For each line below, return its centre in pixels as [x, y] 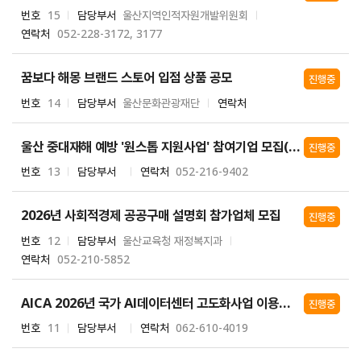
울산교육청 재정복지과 [173, 240]
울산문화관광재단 [162, 102]
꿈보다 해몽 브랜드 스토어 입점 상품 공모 [127, 77]
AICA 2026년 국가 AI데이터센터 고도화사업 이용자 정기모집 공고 [285, 303]
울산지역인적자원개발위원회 [186, 15]
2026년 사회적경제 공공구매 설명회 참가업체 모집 [151, 215]
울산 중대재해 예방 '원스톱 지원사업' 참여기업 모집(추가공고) [295, 146]
